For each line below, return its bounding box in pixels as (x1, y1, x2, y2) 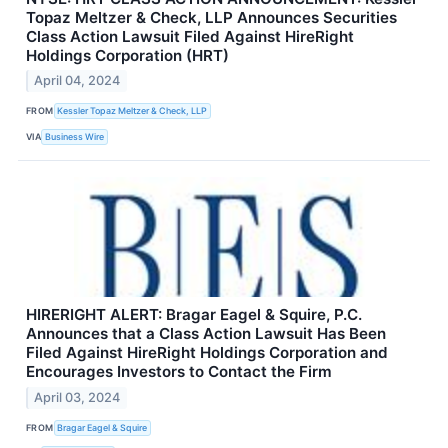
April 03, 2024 (34, 390, 121, 406)
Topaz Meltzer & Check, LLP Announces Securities (26, 7, 397, 27)
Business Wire (45, 130, 105, 142)
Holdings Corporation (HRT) (26, 45, 229, 65)
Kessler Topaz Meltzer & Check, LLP (57, 104, 208, 116)
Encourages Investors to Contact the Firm (26, 362, 332, 382)
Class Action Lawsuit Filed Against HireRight (26, 26, 354, 46)
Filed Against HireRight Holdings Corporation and (26, 343, 388, 363)
